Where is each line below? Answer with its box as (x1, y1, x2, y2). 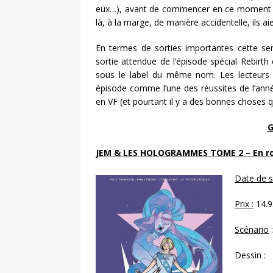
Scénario (235, 224, 269, 236)
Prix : (235, 198, 253, 210)
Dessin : (235, 249, 266, 261)
